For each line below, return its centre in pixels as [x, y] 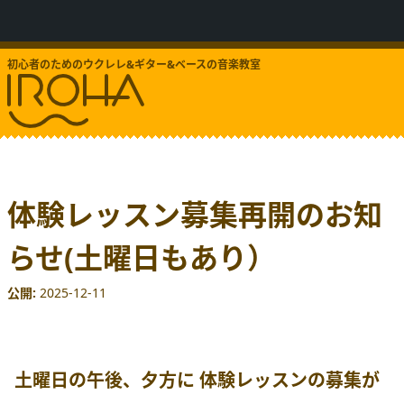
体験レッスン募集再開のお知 [195, 214]
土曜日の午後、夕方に [107, 380]
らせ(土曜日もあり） [142, 257]
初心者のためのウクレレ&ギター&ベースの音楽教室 [134, 64]
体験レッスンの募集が [289, 380]
